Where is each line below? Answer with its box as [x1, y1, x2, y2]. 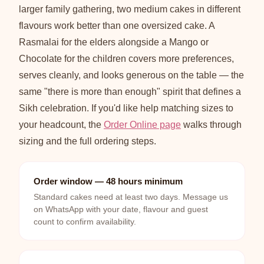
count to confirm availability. [34, 217, 136, 227]
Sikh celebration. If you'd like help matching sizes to [19, 103, 233, 114]
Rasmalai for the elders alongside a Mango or [19, 37, 209, 48]
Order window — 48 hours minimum [34, 176, 183, 187]
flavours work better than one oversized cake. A [19, 21, 214, 31]
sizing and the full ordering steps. [19, 136, 156, 147]
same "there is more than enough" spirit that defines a [19, 87, 241, 97]
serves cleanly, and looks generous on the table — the [19, 70, 244, 81]
